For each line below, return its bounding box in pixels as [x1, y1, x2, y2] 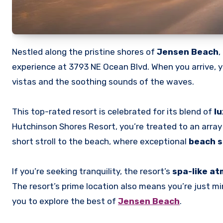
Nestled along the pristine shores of [12, 47, 157, 57]
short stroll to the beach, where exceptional [12, 136, 189, 147]
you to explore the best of [12, 196, 118, 207]
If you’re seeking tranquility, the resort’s [12, 166, 172, 177]
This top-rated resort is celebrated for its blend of [12, 107, 214, 117]
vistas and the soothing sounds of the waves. [12, 77, 194, 87]
